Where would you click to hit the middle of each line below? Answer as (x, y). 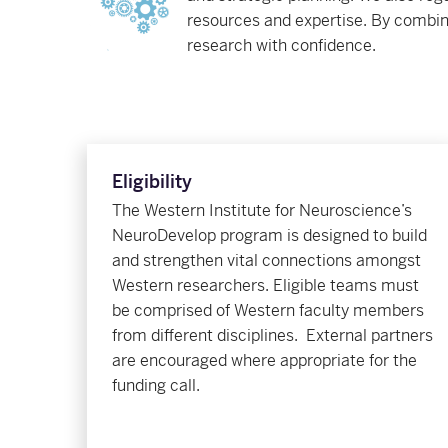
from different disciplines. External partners (272, 335)
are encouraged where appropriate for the (264, 360)
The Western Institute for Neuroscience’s (262, 210)
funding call (154, 385)
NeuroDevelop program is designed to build (269, 235)
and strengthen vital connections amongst (266, 260)
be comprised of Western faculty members (268, 310)
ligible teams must (351, 285)
